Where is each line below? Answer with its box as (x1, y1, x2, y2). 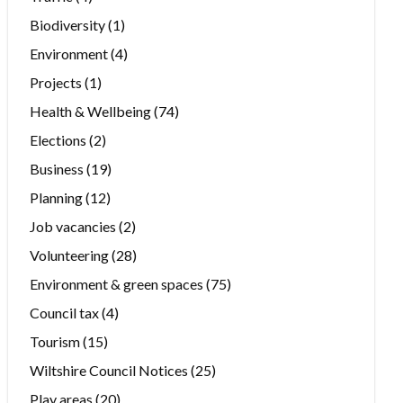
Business (30, 160, 85, 178)
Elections (30, 131, 87, 149)
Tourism (30, 333, 81, 351)
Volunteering (30, 246, 110, 264)
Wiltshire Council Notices (30, 362, 189, 380)
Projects (30, 74, 83, 92)
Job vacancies (30, 218, 117, 236)
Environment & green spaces (30, 275, 204, 293)
